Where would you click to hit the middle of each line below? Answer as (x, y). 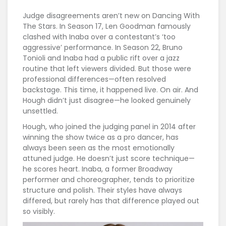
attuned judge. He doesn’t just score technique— (109, 159)
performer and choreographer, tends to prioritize (109, 180)
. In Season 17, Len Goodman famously (123, 26)
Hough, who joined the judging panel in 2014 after (109, 127)
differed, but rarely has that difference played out (111, 201)
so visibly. (39, 212)
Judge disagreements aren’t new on (88, 16)
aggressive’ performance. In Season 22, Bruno (103, 48)
